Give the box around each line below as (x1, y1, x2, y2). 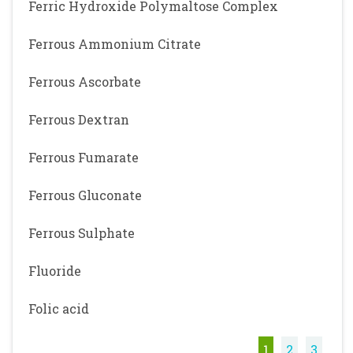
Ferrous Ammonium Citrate (28, 35, 201, 52)
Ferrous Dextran (28, 111, 129, 128)
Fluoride (28, 262, 81, 279)
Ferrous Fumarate (28, 149, 139, 165)
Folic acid (28, 300, 89, 317)
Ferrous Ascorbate (28, 73, 141, 90)
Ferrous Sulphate (28, 225, 135, 241)
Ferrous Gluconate (28, 187, 142, 203)
